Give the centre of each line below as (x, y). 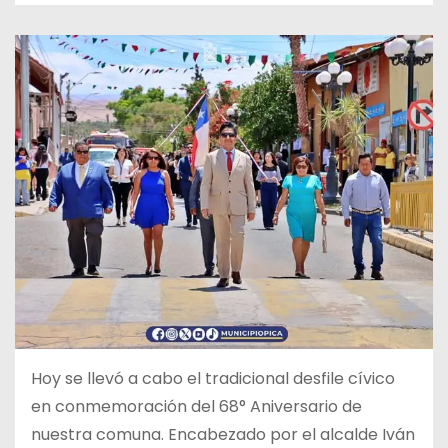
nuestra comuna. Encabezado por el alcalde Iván (223, 434)
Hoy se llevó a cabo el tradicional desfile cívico (213, 378)
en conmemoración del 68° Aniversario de (196, 406)
